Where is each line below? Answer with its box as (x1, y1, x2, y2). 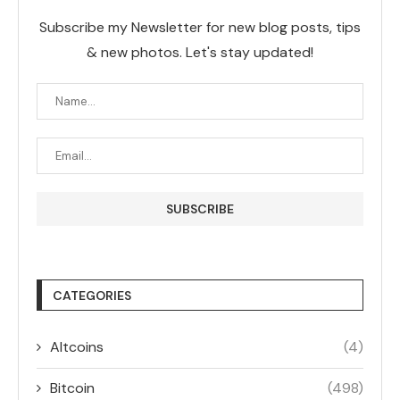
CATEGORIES (53, 287, 131, 304)
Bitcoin (50, 379, 95, 398)
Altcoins (50, 337, 104, 357)
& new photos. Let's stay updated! (87, 43, 313, 62)
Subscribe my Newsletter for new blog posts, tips (39, 18, 361, 37)
